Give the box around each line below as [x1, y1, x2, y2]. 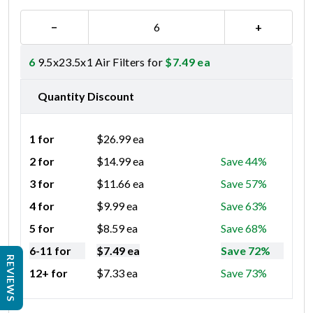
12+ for [29, 265, 68, 279]
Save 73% [221, 265, 267, 279]
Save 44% [221, 154, 267, 168]
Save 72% [221, 243, 270, 257]
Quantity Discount [38, 89, 134, 103]
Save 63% [221, 198, 267, 212]
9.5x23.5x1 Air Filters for [35, 54, 166, 68]
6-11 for [29, 243, 71, 257]
